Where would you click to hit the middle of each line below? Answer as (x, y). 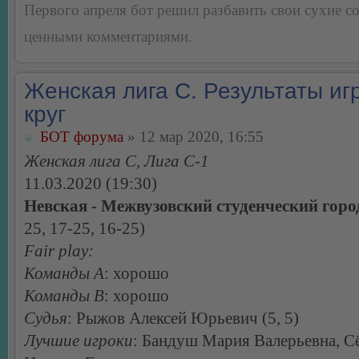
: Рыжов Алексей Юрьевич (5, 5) (183, 319)
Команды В (64, 296)
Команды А (64, 274)
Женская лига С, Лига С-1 (117, 161)
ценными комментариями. (108, 37)
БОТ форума (82, 137)
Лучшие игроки (79, 341)
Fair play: (59, 251)
